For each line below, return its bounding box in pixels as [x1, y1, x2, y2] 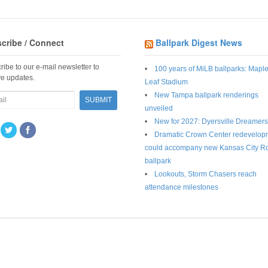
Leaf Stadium [144, 78, 188, 87]
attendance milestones [144, 183, 218, 192]
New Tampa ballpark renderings [154, 91, 258, 100]
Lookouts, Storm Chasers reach [154, 170, 257, 179]
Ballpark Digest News [155, 36, 242, 48]
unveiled [144, 104, 173, 113]
